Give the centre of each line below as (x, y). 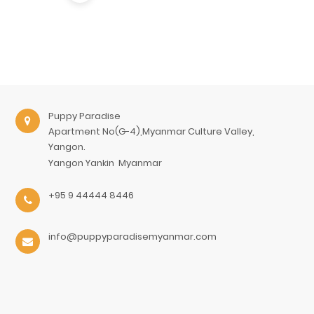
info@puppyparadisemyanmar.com (133, 237)
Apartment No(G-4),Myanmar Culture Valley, (152, 132)
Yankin (100, 163)
